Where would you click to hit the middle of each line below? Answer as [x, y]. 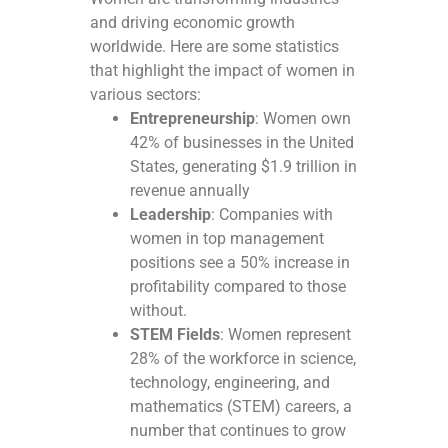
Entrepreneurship [192, 119]
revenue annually [190, 191]
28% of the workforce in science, [243, 359]
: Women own [303, 119]
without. [158, 311]
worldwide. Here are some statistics [214, 47]
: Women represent [285, 335]
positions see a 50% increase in [240, 263]
